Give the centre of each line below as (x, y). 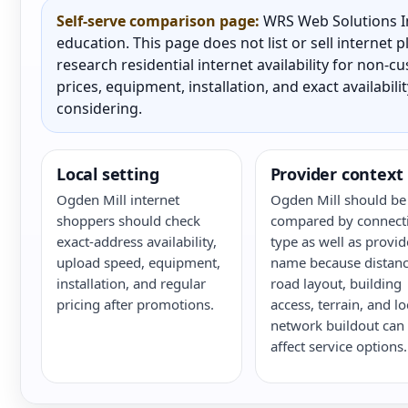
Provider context (337, 174)
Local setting (108, 174)
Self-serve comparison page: (158, 21)
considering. (99, 108)
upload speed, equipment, (138, 262)
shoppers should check (128, 220)
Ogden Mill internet (118, 199)
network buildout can (337, 325)
